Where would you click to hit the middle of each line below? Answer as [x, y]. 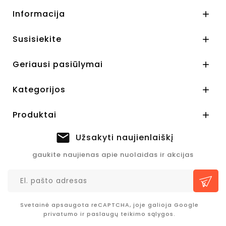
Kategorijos [39, 90]
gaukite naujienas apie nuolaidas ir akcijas [113, 155]
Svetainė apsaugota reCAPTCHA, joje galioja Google [109, 205]
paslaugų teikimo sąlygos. [131, 214]
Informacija [39, 14]
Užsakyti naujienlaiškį [124, 138]
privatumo [61, 214]
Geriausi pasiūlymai [58, 65]
